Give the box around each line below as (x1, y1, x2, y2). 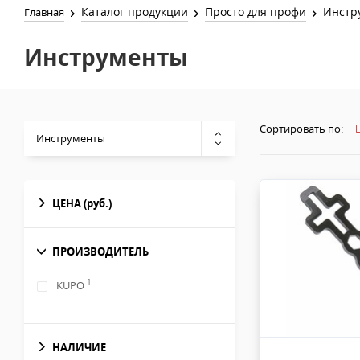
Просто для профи (205, 4, 307, 19)
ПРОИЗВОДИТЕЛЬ (52, 244, 149, 259)
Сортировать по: (259, 121, 343, 136)
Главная (24, 5, 64, 19)
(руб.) (84, 196, 112, 211)
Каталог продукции (81, 4, 189, 19)
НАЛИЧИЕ (52, 340, 106, 354)
